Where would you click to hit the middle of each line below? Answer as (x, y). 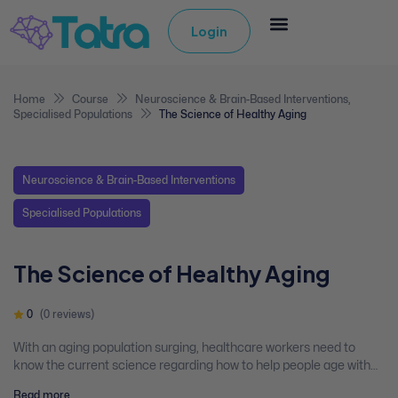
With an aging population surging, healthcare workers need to (184, 348)
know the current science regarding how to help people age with (192, 366)
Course (90, 99)
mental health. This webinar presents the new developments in (189, 383)
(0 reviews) (67, 314)
